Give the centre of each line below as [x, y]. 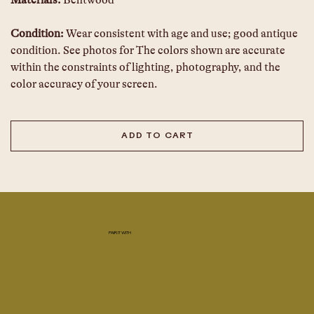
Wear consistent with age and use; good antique [182, 34]
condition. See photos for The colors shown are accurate [149, 51]
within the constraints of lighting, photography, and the [146, 68]
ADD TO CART [158, 136]
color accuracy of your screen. [86, 84]
